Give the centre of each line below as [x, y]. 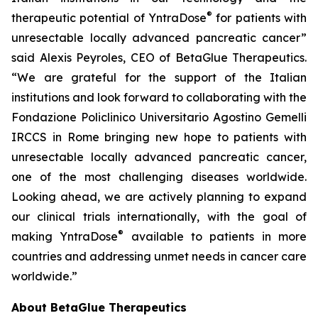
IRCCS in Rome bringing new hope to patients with [159, 137]
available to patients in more [215, 236]
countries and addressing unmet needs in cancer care [159, 256]
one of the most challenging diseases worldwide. [159, 177]
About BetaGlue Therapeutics [99, 307]
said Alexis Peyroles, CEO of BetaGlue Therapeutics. [159, 57]
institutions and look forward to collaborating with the [159, 97]
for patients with [259, 18]
